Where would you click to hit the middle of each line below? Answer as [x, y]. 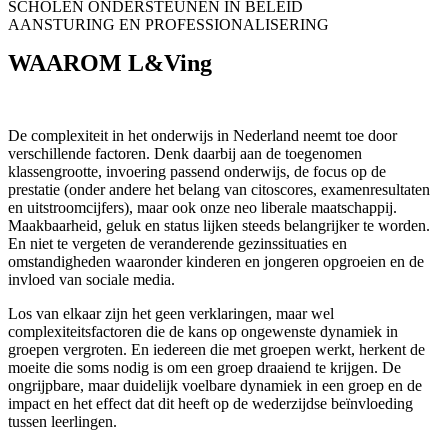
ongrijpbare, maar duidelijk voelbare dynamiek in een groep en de [215, 385]
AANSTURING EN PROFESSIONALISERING [168, 24]
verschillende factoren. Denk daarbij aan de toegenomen [185, 153]
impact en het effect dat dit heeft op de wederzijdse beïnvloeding [210, 403]
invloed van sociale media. [91, 279]
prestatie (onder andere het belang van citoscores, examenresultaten [219, 189]
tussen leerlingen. [62, 421]
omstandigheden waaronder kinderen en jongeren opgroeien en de [216, 261]
